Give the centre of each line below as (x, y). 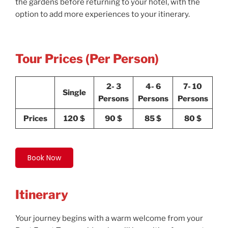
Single (74, 92)
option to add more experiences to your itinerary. (103, 15)
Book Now (44, 158)
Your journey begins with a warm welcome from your (109, 219)
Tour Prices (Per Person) (87, 59)
